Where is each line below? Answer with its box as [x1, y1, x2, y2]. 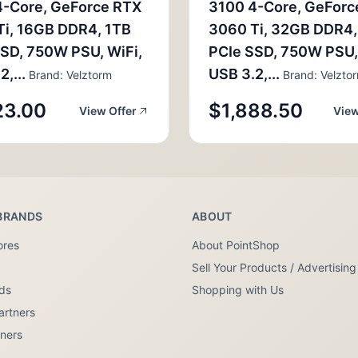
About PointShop [192, 238, 280, 252]
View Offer [79, 104, 137, 117]
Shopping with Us [192, 283, 284, 296]
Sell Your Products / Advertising [192, 261, 356, 274]
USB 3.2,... [209, 66, 280, 82]
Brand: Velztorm [26, 68, 112, 82]
